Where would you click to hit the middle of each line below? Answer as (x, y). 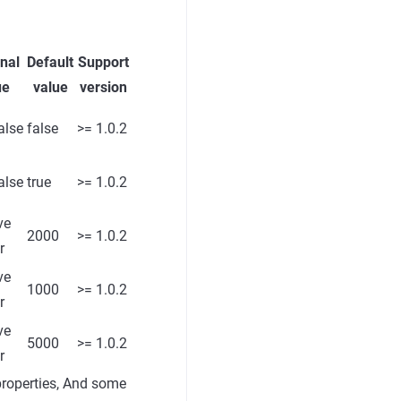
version (103, 87)
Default (50, 62)
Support (103, 62)
